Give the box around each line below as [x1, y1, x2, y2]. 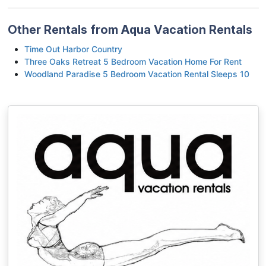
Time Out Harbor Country [24, 43, 122, 54]
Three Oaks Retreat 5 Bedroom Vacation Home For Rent [24, 56, 242, 66]
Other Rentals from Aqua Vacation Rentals [7, 22, 252, 37]
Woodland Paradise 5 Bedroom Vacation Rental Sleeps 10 [24, 68, 249, 79]
